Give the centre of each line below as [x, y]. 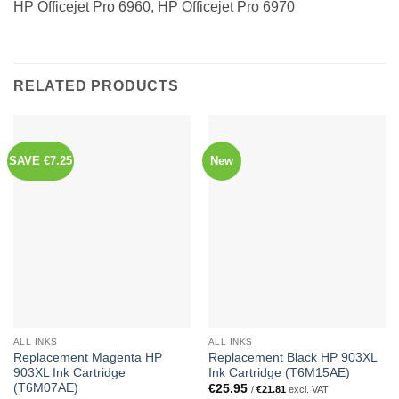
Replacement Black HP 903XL [292, 357]
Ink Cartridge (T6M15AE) [279, 372]
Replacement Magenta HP [87, 357]
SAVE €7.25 [41, 160]
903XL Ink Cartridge [69, 372]
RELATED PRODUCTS [96, 85]
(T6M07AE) [45, 387]
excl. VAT [307, 390]
